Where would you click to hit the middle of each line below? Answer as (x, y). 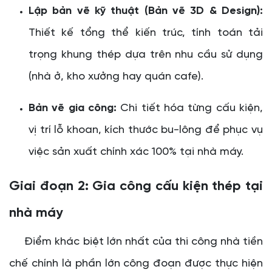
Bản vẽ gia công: (73, 108)
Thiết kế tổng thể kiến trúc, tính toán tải (146, 33)
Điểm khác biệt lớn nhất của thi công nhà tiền (136, 242)
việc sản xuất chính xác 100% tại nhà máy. (136, 152)
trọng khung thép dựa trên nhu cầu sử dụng (146, 55)
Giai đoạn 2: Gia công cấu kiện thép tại (136, 186)
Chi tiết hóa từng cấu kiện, (190, 108)
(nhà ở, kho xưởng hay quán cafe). (116, 76)
